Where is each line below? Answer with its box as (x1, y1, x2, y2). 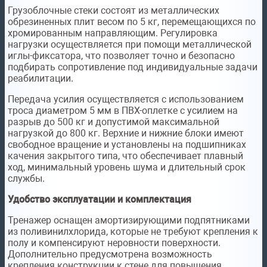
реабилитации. (8, 73, 73, 85)
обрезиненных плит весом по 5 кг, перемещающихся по (8, 16, 256, 28)
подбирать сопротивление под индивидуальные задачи (8, 61, 257, 73)
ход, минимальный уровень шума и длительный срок (8, 162, 246, 173)
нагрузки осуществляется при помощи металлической (8, 39, 252, 51)
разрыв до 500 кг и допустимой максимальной (8, 116, 219, 128)
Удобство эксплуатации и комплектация (8, 194, 191, 206)
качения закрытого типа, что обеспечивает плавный (8, 150, 243, 162)
